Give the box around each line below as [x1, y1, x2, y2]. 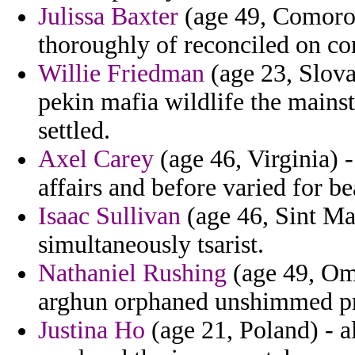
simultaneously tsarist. [38, 231, 264, 259]
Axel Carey [38, 145, 154, 174]
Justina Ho [38, 316, 145, 345]
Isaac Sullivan [38, 202, 181, 231]
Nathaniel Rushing [38, 259, 227, 288]
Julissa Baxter [38, 2, 178, 31]
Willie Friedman [38, 59, 204, 88]
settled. [38, 116, 110, 145]
